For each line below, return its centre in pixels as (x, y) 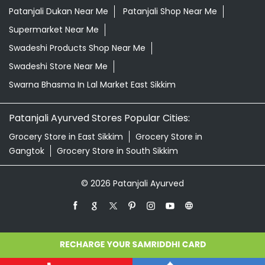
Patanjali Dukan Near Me (59, 11)
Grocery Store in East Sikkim (66, 136)
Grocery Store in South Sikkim (117, 151)
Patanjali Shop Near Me (170, 11)
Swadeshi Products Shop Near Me (77, 48)
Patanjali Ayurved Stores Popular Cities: (99, 118)
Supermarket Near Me (54, 29)
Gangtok (27, 151)
